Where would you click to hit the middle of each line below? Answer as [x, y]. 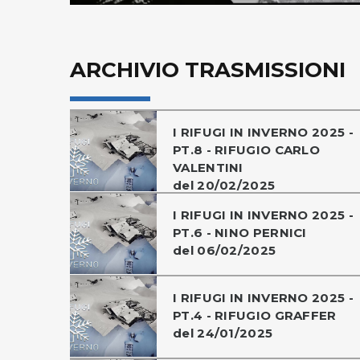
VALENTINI [208, 167]
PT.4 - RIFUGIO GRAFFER [255, 315]
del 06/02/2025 [225, 250]
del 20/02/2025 [224, 185]
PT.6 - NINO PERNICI [240, 232]
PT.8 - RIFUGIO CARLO [247, 149]
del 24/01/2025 [223, 333]
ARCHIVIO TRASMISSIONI [208, 70]
